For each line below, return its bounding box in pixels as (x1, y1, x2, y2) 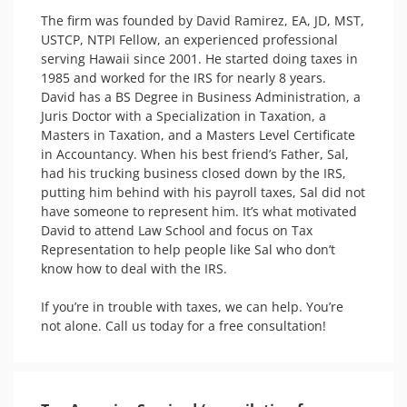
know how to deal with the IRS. (41, 260, 231, 277)
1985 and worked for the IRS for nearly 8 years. (41, 69, 330, 86)
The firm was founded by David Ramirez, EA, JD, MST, (41, 12, 364, 29)
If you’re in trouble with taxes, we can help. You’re (41, 298, 343, 315)
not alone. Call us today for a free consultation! (41, 317, 330, 334)
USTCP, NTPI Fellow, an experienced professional (41, 31, 338, 48)
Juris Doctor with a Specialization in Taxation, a (41, 107, 326, 124)
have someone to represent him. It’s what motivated (41, 203, 357, 220)
